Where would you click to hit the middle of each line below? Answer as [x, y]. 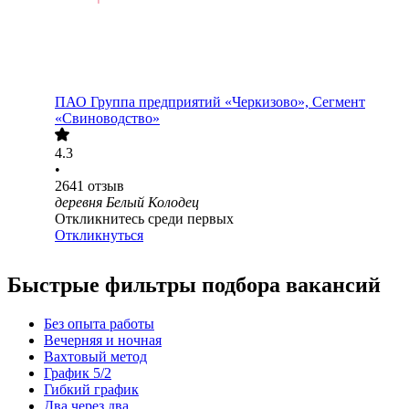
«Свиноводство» [107, 119]
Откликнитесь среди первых [144, 219]
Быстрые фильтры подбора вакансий [194, 285]
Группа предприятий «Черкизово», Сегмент [228, 102]
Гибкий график [91, 390]
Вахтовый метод [95, 357]
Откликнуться [99, 236]
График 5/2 [78, 373]
